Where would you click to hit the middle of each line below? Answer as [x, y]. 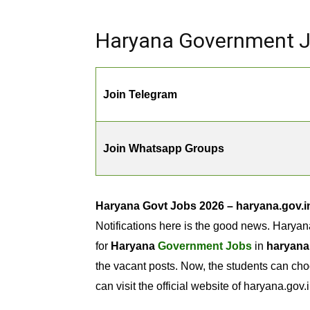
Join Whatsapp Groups [164, 148]
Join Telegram [140, 94]
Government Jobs [205, 246]
